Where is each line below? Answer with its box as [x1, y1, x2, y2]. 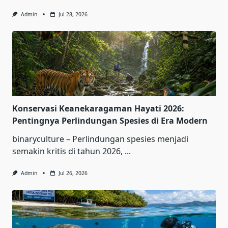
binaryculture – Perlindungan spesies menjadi [12, 133, 188, 145]
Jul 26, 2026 [58, 169, 88, 177]
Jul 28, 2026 [58, 10, 88, 18]
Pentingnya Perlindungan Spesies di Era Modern [12, 115, 208, 127]
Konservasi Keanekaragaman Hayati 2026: [12, 103, 184, 115]
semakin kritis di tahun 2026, [12, 146, 123, 157]
